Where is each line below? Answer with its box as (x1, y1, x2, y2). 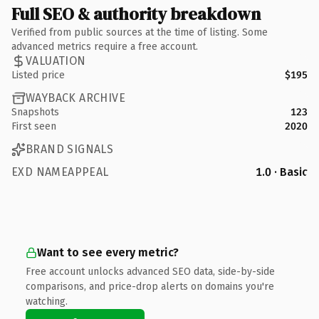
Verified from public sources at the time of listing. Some (11, 26, 268, 38)
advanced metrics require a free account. (11, 40, 198, 53)
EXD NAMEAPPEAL (11, 164, 109, 179)
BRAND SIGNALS (26, 142, 114, 156)
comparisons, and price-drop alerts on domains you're (26, 280, 274, 293)
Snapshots (11, 105, 59, 118)
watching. (26, 295, 68, 308)
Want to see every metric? (37, 245, 179, 259)
